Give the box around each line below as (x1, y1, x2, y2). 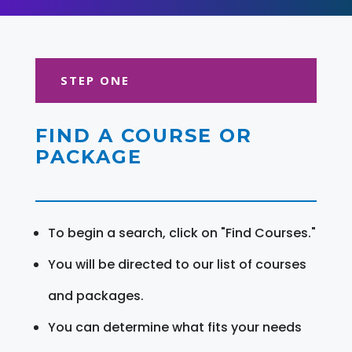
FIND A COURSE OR (35, 123, 252, 147)
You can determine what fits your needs (47, 317, 302, 336)
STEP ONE (60, 71, 130, 88)
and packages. (47, 286, 144, 305)
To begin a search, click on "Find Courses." (47, 223, 316, 242)
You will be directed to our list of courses (47, 255, 306, 273)
